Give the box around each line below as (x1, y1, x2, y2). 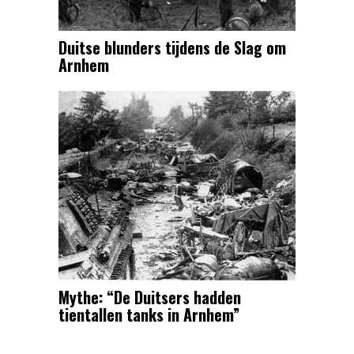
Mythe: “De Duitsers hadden (58, 284, 241, 309)
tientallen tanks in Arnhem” (58, 302, 239, 326)
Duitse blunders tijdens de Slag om (58, 35, 286, 59)
